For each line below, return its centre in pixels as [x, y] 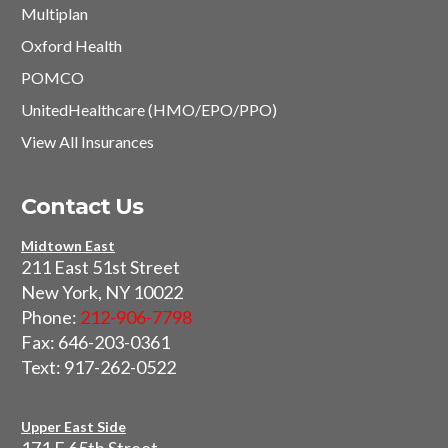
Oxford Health [71, 46]
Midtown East [68, 246]
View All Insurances [87, 142]
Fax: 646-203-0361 [95, 342]
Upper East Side [73, 427]
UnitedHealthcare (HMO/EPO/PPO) [149, 110]
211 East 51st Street [100, 267]
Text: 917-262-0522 [98, 367]
